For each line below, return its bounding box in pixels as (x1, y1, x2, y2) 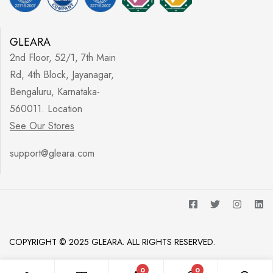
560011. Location (10, 102, 82, 116)
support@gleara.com (10, 146, 94, 160)
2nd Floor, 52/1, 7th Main (10, 51, 116, 65)
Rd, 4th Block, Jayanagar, (10, 68, 114, 82)
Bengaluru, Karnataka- (10, 85, 100, 99)
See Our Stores (10, 119, 74, 133)
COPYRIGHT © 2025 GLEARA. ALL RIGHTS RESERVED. (9, 236, 215, 248)
